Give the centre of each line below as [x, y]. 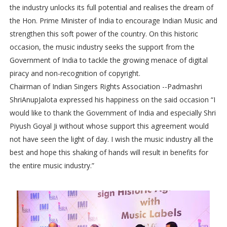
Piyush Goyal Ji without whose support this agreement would [109, 126]
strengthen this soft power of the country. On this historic [104, 34]
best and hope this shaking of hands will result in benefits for [109, 152]
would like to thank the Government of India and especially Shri [112, 113]
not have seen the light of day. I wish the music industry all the [111, 139]
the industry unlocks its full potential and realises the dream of [111, 7]
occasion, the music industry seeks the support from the [102, 47]
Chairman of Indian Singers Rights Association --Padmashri [106, 86]
